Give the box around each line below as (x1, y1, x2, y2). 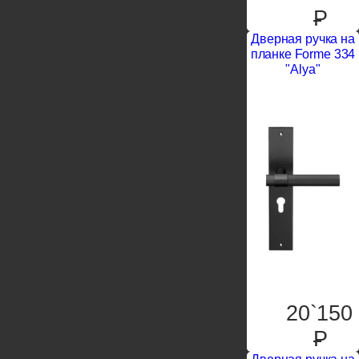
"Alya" (285, 62, 321, 76)
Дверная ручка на (251, 31, 355, 46)
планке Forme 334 (250, 46, 356, 61)
